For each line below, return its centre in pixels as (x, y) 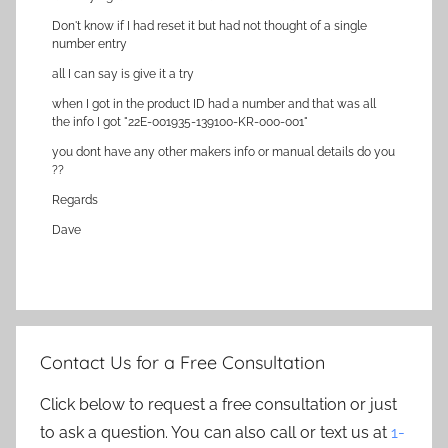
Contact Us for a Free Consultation (182, 362)
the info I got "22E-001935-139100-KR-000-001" (180, 122)
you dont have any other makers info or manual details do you (223, 152)
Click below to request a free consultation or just (218, 404)
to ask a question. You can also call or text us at (215, 432)
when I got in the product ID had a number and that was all (214, 104)
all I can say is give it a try (123, 74)
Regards (75, 200)
